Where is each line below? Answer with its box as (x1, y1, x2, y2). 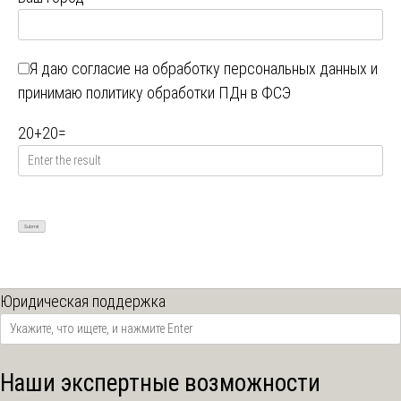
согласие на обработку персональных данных (72, 59, 367, 79)
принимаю (18, 83, 86, 103)
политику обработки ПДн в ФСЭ (86, 83, 291, 103)
